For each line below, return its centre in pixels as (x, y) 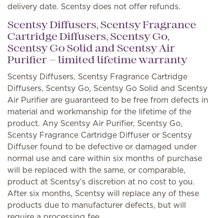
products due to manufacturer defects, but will (97, 205)
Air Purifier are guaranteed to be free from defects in (108, 100)
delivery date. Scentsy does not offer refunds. (94, 6)
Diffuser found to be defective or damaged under (102, 146)
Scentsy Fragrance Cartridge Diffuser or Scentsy (100, 135)
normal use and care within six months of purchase (105, 158)
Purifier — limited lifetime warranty (97, 61)
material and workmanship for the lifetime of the (99, 111)
